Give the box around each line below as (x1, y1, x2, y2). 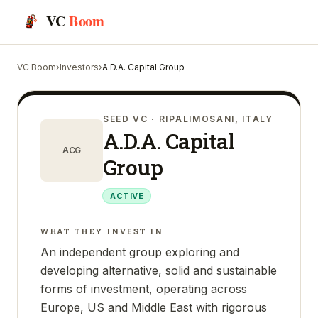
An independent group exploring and (40, 245, 239, 259)
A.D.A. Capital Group (102, 62, 185, 72)
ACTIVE (110, 191, 144, 201)
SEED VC (103, 114, 148, 124)
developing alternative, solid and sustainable (40, 263, 277, 278)
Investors (60, 62, 99, 72)
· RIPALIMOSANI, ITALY (148, 114, 273, 124)
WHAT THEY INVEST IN (40, 226, 163, 236)
